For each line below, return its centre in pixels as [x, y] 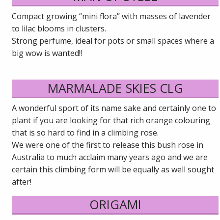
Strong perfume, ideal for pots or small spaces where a [113, 41]
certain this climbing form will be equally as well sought [113, 169]
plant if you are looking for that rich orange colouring [111, 120]
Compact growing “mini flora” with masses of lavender [111, 16]
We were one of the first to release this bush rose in [108, 145]
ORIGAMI [115, 204]
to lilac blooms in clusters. [59, 28]
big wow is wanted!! [47, 53]
